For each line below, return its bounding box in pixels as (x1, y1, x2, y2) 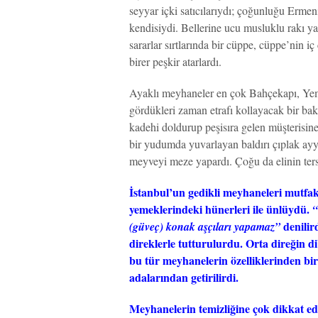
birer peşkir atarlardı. (129, 54, 221, 69)
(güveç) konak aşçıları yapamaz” (129, 219, 280, 234)
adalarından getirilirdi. (129, 269, 238, 285)
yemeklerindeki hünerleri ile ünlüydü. (129, 201, 312, 217)
